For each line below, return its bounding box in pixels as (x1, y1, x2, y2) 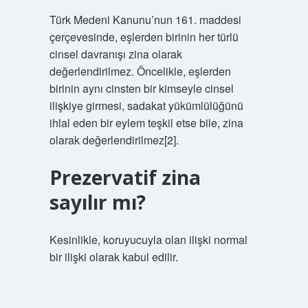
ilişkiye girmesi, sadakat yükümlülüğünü (49, 98, 243, 113)
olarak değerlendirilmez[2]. (49, 132, 179, 148)
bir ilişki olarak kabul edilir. (49, 249, 178, 265)
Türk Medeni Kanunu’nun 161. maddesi (49, 12, 241, 27)
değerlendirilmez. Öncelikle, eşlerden (49, 63, 231, 79)
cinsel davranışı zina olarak (49, 46, 182, 62)
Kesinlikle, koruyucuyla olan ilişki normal (49, 232, 247, 247)
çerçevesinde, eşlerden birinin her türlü (49, 29, 239, 45)
